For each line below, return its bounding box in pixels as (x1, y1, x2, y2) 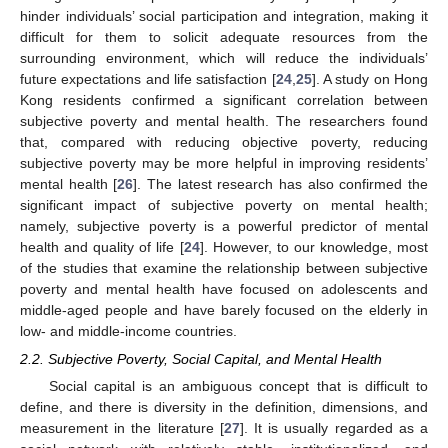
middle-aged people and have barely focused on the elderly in (20, 302, 428, 318)
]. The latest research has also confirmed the (133, 176, 429, 192)
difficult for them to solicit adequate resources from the (20, 29, 428, 45)
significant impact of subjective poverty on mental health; (20, 197, 428, 213)
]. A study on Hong (311, 71, 429, 87)
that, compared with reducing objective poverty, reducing (20, 134, 428, 150)
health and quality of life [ (20, 239, 184, 255)
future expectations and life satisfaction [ (20, 71, 276, 87)
